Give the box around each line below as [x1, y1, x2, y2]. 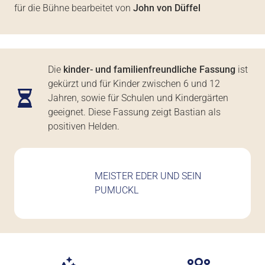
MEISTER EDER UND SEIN [95, 170, 201, 182]
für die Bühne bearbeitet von [14, 2, 133, 14]
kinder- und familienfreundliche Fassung [63, 64, 235, 76]
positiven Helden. [47, 121, 119, 132]
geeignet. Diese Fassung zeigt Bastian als [47, 106, 221, 118]
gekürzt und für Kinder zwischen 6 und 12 [47, 78, 220, 90]
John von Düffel [133, 2, 201, 14]
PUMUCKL [95, 185, 138, 196]
